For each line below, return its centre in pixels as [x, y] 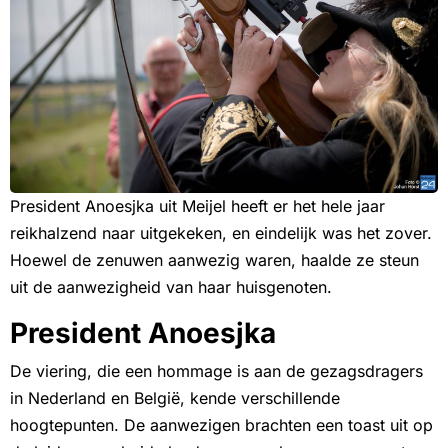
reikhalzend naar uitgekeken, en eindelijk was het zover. [221, 232]
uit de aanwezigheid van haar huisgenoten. [171, 286]
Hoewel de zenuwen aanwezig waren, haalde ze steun [214, 259]
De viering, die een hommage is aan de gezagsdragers [216, 370]
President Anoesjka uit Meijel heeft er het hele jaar [197, 205]
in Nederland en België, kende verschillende [175, 397]
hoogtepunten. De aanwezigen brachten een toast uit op [221, 424]
